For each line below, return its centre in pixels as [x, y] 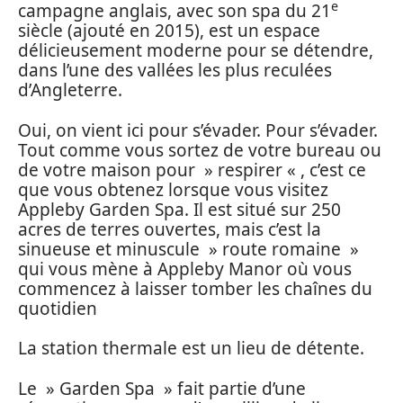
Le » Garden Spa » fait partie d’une [162, 388]
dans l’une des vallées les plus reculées [175, 71]
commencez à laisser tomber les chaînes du [195, 288]
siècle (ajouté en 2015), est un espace [169, 31]
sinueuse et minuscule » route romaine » [188, 249]
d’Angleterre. [70, 90]
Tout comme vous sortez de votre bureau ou [200, 150]
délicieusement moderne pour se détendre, [196, 51]
